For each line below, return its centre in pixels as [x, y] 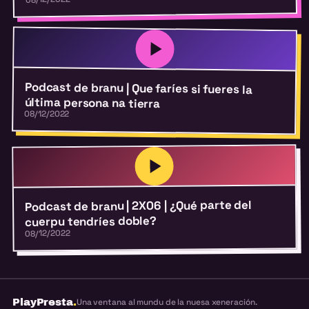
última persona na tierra [92, 103]
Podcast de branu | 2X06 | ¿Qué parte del [138, 206]
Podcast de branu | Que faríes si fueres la [138, 88]
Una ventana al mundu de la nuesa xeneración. [167, 302]
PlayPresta [42, 302]
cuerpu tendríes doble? [91, 221]
